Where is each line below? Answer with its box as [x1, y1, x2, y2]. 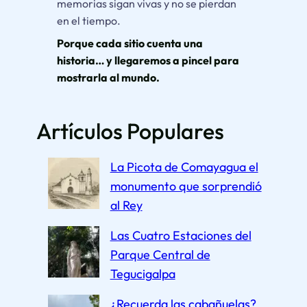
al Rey [110, 197, 143, 214]
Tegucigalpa [110, 266, 175, 282]
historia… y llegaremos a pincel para [56, 53, 239, 67]
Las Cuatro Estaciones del [110, 228, 251, 244]
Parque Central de [110, 247, 210, 263]
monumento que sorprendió [110, 178, 262, 195]
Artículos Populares [36, 117, 224, 145]
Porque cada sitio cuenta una [56, 36, 203, 50]
